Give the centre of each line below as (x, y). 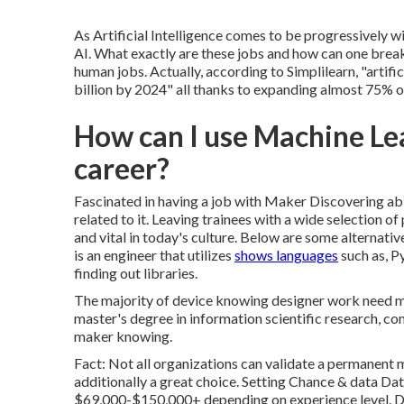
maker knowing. (123, 335)
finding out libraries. (136, 272)
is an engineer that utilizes (154, 254)
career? (122, 168)
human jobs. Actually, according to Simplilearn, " (220, 70)
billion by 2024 (120, 88)
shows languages (286, 254)
